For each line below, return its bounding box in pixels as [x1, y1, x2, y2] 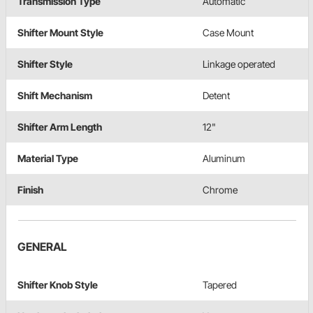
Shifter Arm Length [17, 121, 102, 133]
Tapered [203, 279, 237, 291]
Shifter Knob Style [17, 279, 98, 291]
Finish [17, 184, 43, 196]
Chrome [203, 184, 238, 196]
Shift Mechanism [17, 89, 92, 102]
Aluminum [203, 152, 245, 165]
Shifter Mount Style [17, 27, 103, 39]
